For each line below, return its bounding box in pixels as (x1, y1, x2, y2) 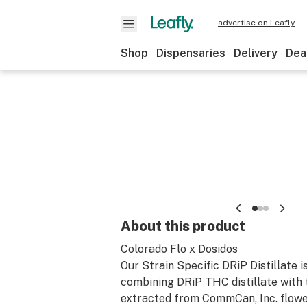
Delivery (234, 47, 278, 60)
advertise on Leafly (218, 18, 295, 27)
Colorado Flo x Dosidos (121, 243, 238, 256)
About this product (121, 218, 245, 234)
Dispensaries (156, 47, 225, 60)
